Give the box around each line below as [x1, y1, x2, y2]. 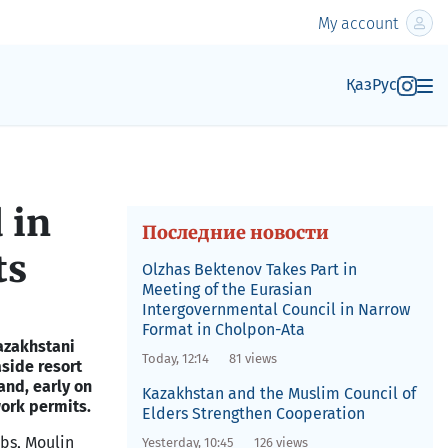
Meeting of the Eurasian [141, 280, 312, 299]
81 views [228, 351, 277, 366]
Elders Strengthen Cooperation [141, 404, 365, 423]
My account [318, 13, 398, 33]
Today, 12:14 [141, 351, 209, 366]
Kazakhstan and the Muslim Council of [141, 384, 416, 403]
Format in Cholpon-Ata [141, 320, 305, 339]
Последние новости [141, 221, 329, 244]
